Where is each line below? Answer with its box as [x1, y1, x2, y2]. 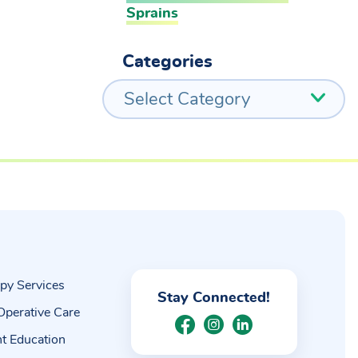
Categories [122, 53, 213, 70]
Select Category [124, 90, 250, 108]
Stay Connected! [157, 291, 271, 305]
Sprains [126, 6, 178, 21]
